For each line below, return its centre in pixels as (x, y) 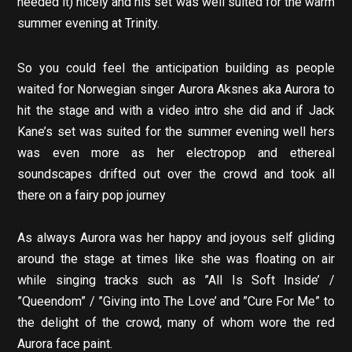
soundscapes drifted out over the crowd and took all (176, 174)
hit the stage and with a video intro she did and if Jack (176, 111)
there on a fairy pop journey (92, 196)
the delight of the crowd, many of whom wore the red (176, 323)
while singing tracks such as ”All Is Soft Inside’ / (176, 280)
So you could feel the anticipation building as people (176, 68)
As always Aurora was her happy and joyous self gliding (176, 238)
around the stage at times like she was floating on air (176, 259)
